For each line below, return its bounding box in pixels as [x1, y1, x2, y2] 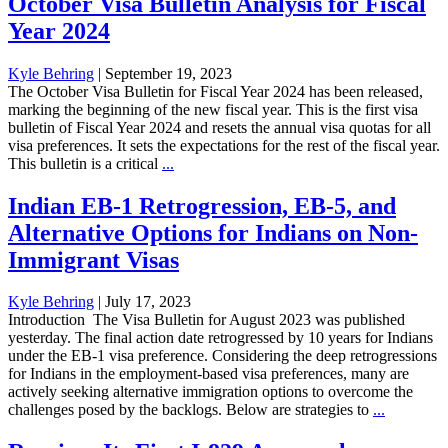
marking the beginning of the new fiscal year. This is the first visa [8, 100, 418, 118]
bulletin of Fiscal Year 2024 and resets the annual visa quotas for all [8, 118, 431, 136]
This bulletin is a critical [8, 154, 162, 172]
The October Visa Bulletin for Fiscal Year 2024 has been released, [8, 82, 423, 100]
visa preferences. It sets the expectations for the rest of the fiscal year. [8, 136, 440, 154]
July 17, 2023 [105, 293, 191, 311]
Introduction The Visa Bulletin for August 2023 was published [8, 311, 405, 329]
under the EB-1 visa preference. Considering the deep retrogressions [8, 347, 437, 365]
